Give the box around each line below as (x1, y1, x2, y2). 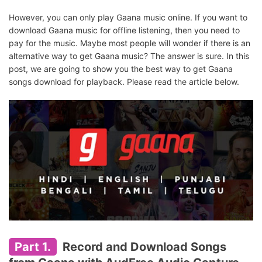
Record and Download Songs (60, 239, 226, 254)
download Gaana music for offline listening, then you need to (9, 25, 240, 35)
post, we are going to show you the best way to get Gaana (9, 64, 233, 74)
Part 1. (15, 239, 51, 254)
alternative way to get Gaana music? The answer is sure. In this (9, 51, 249, 61)
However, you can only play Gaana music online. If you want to (9, 12, 247, 22)
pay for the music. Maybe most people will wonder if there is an (9, 38, 250, 48)
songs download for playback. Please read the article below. (9, 77, 239, 87)
